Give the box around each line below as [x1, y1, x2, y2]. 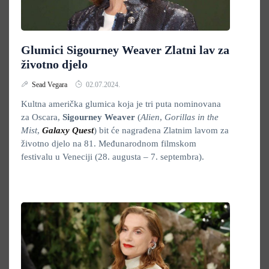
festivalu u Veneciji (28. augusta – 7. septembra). [21, 152, 207, 162]
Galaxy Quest [42, 125, 94, 135]
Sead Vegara [32, 80, 69, 89]
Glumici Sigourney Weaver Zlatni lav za [21, 43, 229, 56]
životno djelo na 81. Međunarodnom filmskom [21, 139, 196, 148]
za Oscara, [21, 112, 62, 122]
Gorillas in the [165, 112, 219, 122]
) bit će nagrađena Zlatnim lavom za [94, 125, 229, 135]
